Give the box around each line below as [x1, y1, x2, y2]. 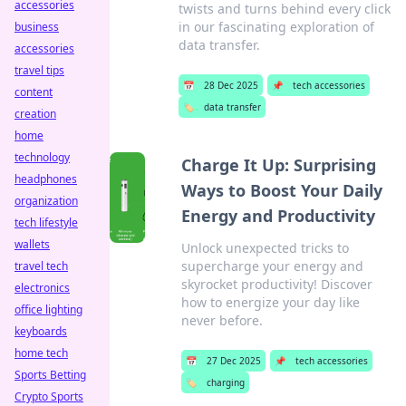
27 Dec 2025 [206, 354, 261, 367]
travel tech [14, 258, 68, 274]
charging [206, 376, 245, 389]
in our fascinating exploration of [179, 18, 375, 35]
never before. [180, 312, 263, 329]
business [14, 19, 59, 34]
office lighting [14, 302, 82, 317]
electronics [14, 280, 70, 295]
